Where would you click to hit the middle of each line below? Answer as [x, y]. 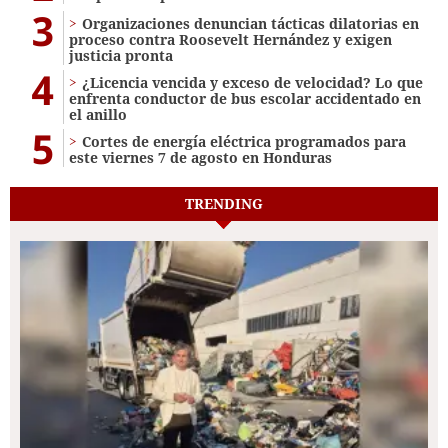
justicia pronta [121, 55]
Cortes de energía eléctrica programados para [244, 141]
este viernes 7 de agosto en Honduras [200, 157]
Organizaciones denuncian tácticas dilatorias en [250, 23]
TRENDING [224, 203]
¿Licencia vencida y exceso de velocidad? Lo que [252, 82]
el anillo [98, 114]
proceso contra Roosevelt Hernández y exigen [230, 39]
